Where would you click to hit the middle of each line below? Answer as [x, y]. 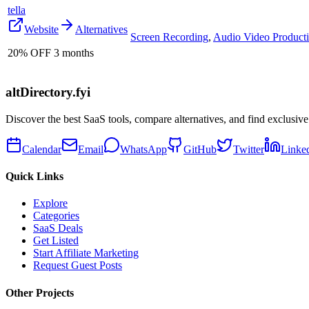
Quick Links [34, 177]
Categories [56, 216]
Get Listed [56, 241]
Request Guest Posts [78, 266]
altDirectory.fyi [48, 92]
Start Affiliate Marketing [86, 253]
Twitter [249, 149]
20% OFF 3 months [51, 52]
